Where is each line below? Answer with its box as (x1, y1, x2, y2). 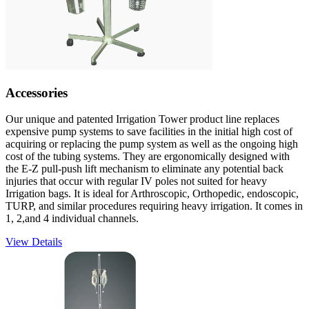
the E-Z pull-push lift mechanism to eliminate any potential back (6, 163, 283, 175)
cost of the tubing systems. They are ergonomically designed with (6, 150, 290, 163)
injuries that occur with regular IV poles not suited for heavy (6, 175, 267, 188)
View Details (6, 236, 62, 248)
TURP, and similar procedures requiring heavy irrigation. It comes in (6, 200, 303, 212)
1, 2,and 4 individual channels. (6, 212, 139, 225)
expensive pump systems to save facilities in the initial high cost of (6, 126, 292, 138)
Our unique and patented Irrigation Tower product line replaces (6, 113, 279, 126)
